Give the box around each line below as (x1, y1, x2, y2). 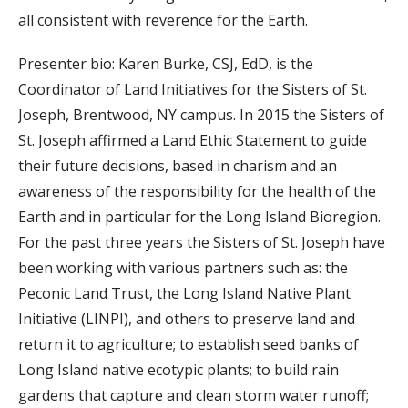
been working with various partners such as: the (18, 257, 348, 278)
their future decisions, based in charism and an (18, 155, 337, 176)
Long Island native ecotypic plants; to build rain (18, 359, 339, 380)
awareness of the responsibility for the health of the (18, 180, 376, 201)
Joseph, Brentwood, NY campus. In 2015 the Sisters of (18, 104, 384, 125)
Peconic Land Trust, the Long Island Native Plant (18, 282, 351, 303)
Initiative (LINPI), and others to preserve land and (18, 308, 355, 329)
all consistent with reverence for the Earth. (18, 9, 308, 30)
